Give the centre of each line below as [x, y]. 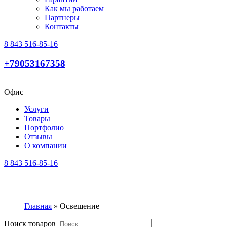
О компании [46, 146]
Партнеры [62, 17]
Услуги [36, 109]
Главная [38, 206]
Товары [37, 119]
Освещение [80, 206]
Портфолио [44, 128]
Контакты [62, 27]
